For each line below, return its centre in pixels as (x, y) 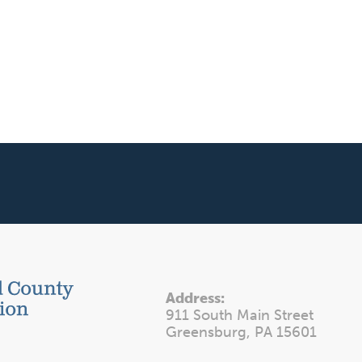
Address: (195, 298)
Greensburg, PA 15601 (241, 332)
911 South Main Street (240, 315)
